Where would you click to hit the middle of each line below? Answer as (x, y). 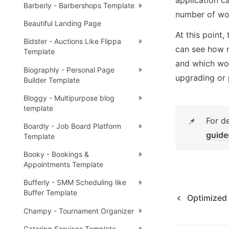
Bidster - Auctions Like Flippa (72, 41)
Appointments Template (63, 165)
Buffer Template (50, 193)
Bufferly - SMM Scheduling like (75, 182)
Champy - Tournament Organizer (79, 211)
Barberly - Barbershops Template (79, 6)
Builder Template (52, 80)
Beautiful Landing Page (62, 24)
